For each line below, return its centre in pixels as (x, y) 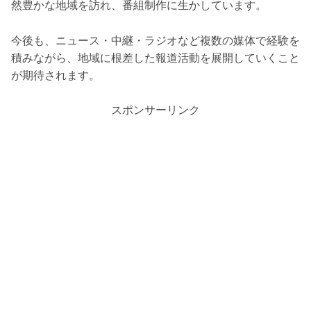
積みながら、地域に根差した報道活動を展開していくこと (155, 58)
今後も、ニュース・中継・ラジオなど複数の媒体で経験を (155, 40)
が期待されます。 (56, 75)
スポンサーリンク (155, 110)
